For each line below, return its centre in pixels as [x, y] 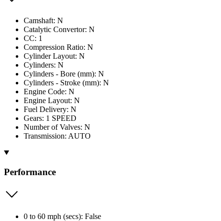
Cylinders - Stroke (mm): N [66, 82]
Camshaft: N [43, 20]
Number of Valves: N [57, 127]
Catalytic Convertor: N [59, 29]
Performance [30, 172]
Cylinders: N [44, 65]
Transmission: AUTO [57, 136]
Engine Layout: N [52, 100]
